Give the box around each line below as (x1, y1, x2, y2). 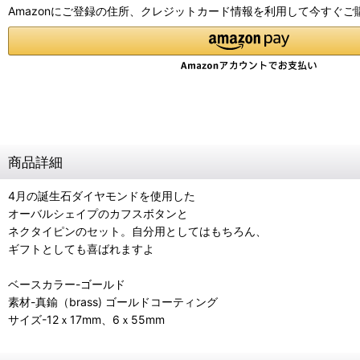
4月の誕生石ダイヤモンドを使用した (8, 189, 195, 202)
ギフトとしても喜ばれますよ (8, 242, 154, 256)
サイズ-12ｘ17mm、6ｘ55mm (8, 313, 165, 326)
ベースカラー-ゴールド (8, 277, 125, 291)
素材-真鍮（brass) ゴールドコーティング (8, 295, 218, 309)
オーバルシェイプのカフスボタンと (8, 207, 188, 220)
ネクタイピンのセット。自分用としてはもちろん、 (8, 224, 267, 238)
